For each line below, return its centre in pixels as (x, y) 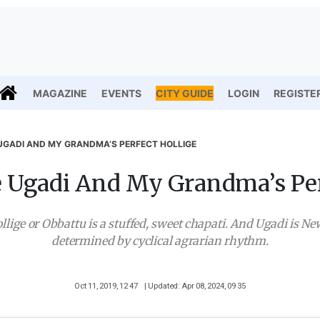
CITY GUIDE (185, 93)
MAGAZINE (60, 93)
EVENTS (121, 93)
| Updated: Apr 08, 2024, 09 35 (195, 286)
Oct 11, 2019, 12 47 (107, 286)
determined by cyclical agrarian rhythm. (160, 241)
